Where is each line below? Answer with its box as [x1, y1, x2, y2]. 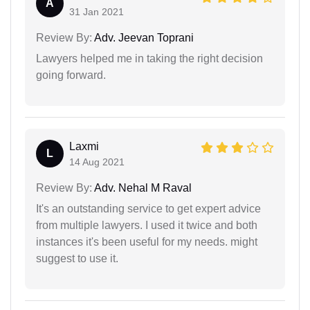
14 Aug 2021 [69, 156, 125, 168]
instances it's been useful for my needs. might [36, 236, 257, 248]
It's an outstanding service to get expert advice [36, 203, 261, 215]
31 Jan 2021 [69, 6, 124, 18]
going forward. [36, 69, 106, 82]
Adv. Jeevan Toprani [92, 32, 194, 44]
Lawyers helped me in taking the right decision [36, 53, 263, 65]
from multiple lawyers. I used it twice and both [36, 219, 257, 232]
